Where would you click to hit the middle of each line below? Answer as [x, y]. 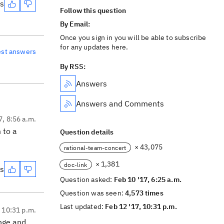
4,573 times [144, 193]
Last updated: [83, 206]
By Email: [76, 24]
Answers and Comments [120, 103]
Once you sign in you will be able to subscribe [133, 37]
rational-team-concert [95, 147]
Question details [87, 132]
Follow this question [93, 10]
